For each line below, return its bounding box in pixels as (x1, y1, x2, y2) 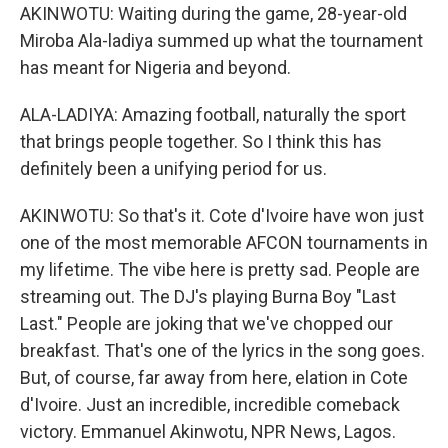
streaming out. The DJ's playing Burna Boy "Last (20, 286, 396, 307)
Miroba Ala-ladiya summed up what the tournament (20, 30, 423, 51)
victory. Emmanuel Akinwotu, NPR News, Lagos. (20, 421, 396, 442)
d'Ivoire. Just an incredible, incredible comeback (20, 394, 400, 415)
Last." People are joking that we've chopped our (20, 313, 393, 334)
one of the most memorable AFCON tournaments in (20, 232, 428, 253)
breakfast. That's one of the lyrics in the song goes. (20, 340, 425, 361)
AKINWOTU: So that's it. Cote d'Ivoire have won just (20, 205, 424, 226)
